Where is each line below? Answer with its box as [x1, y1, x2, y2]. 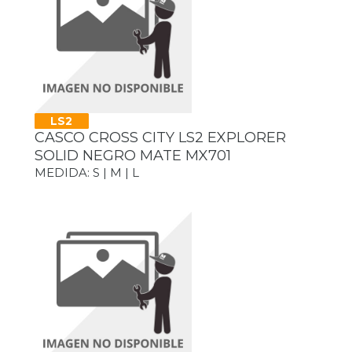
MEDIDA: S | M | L [35, 165, 139, 181]
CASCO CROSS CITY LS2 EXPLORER [35, 129, 286, 147]
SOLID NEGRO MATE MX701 [35, 147, 231, 165]
